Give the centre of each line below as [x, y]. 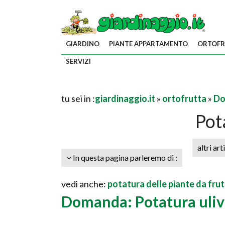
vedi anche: [84, 184]
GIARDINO [83, 44]
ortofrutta [184, 98]
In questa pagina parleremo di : [124, 157]
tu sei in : [78, 98]
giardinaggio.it [125, 98]
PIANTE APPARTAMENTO [148, 44]
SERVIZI [78, 61]
